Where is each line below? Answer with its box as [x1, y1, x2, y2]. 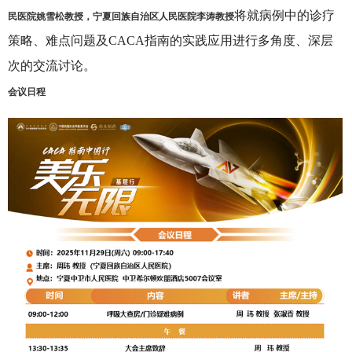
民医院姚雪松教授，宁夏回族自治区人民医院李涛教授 [8, 9, 234, 23]
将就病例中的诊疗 [234, 9, 335, 22]
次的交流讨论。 [8, 59, 96, 72]
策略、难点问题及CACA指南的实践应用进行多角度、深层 [8, 34, 333, 47]
